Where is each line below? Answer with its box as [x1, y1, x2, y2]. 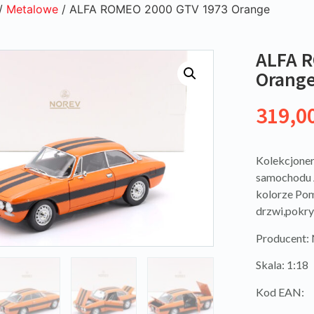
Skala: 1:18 [255, 258, 308, 272]
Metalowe [6, 2, 58, 16]
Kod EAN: [255, 285, 304, 299]
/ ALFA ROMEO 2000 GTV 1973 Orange [57, 2, 270, 16]
